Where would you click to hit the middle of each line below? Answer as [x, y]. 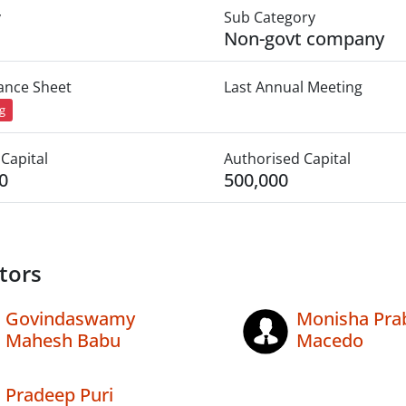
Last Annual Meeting [293, 87]
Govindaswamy [70, 319]
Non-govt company [304, 39]
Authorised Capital [287, 159]
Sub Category [269, 17]
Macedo [329, 341]
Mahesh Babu [63, 341]
